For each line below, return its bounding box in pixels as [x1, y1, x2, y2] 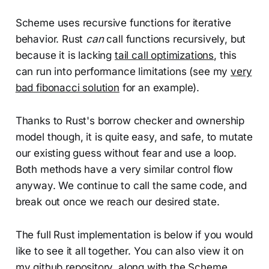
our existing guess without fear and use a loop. [15, 147, 237, 159]
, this [214, 49, 237, 61]
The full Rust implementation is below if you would [15, 228, 253, 241]
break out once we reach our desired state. [15, 195, 220, 208]
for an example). [119, 81, 200, 94]
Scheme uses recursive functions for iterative [15, 16, 232, 29]
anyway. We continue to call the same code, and [15, 179, 247, 192]
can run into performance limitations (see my [15, 65, 231, 77]
